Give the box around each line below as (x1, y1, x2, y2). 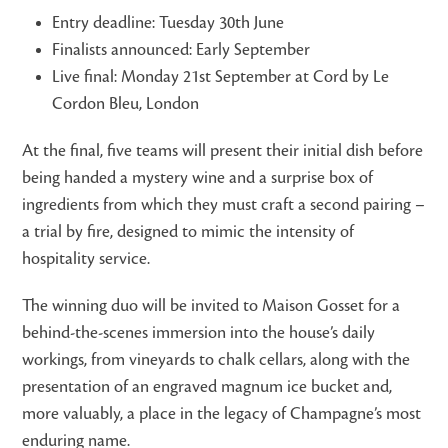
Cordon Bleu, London (52, 95, 200, 114)
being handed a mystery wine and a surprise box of (22, 169, 374, 188)
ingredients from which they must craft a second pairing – (22, 196, 426, 215)
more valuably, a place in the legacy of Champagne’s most (22, 405, 422, 424)
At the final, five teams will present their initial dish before (22, 142, 424, 161)
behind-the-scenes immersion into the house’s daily (22, 324, 376, 343)
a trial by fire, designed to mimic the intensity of (22, 223, 355, 242)
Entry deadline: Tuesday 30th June (52, 14, 285, 33)
